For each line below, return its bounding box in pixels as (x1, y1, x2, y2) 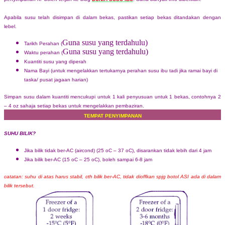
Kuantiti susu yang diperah (24, 58, 86, 64)
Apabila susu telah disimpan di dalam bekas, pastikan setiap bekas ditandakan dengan (4, 14, 221, 20)
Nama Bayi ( (24, 67, 52, 73)
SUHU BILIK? (4, 130, 36, 136)
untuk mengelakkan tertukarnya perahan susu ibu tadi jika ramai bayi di (52, 67, 217, 73)
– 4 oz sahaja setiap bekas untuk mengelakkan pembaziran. (4, 102, 144, 108)
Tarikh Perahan (24, 40, 59, 46)
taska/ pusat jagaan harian (24, 76, 86, 82)
